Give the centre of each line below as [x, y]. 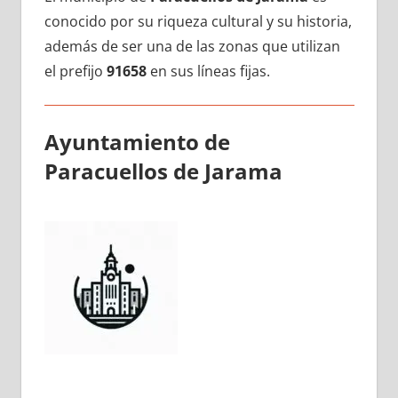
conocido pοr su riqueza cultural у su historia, [198, 21]
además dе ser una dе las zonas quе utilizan [192, 46]
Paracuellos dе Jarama [163, 171]
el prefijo [75, 71]
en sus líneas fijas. [208, 71]
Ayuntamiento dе [137, 141]
